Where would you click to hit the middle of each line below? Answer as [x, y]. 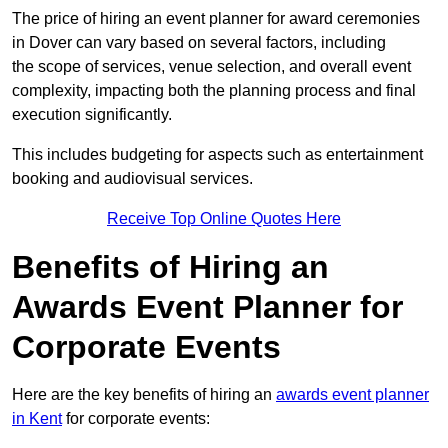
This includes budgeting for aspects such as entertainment [217, 155]
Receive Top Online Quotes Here [224, 219]
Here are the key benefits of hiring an [144, 395]
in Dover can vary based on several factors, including [199, 43]
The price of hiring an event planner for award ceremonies [216, 19]
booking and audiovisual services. [132, 179]
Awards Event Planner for [207, 307]
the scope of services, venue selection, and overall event [211, 67]
